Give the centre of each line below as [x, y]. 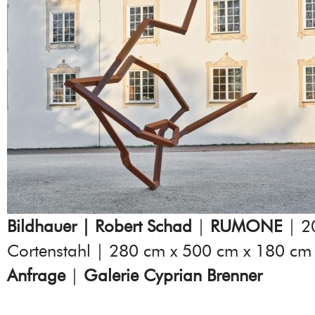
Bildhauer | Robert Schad [99, 226]
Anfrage [36, 275]
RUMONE [246, 226]
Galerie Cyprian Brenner [173, 275]
